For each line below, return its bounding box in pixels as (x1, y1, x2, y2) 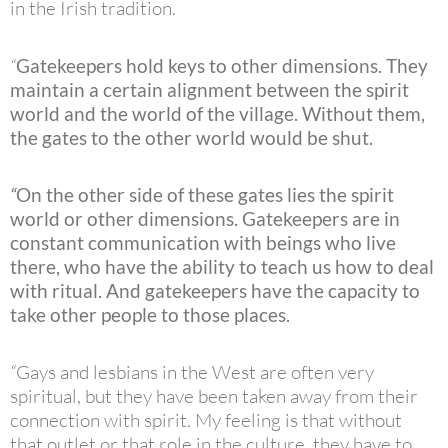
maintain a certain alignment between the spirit (10, 77, 409, 101)
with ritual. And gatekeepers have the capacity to (10, 278, 420, 302)
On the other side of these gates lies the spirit (16, 182, 394, 206)
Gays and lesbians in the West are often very (16, 360, 374, 385)
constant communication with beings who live (10, 230, 396, 254)
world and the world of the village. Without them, (10, 101, 425, 125)
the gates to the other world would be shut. (10, 125, 373, 149)
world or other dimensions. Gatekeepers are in (10, 206, 400, 230)
